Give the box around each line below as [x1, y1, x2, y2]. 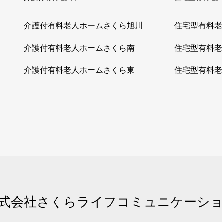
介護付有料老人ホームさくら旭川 [24, 21, 143, 30]
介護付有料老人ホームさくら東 [24, 65, 135, 74]
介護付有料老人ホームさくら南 [24, 43, 135, 52]
